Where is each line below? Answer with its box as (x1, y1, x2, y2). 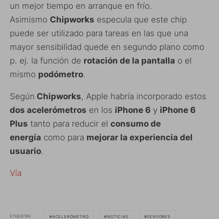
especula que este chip (94, 14, 187, 24)
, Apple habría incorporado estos (81, 91, 206, 101)
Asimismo (10, 14, 50, 24)
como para (41, 132, 87, 142)
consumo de (110, 118, 161, 129)
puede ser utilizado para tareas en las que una (10, 28, 188, 38)
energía (10, 132, 41, 142)
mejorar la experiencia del (87, 132, 193, 142)
